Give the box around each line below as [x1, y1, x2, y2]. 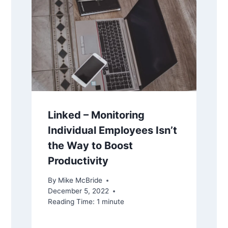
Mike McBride [58, 176, 102, 185]
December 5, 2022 [47, 187, 109, 195]
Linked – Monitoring [47, 108, 145, 121]
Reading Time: [47, 197, 95, 206]
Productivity [47, 154, 108, 167]
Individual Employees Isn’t [47, 124, 177, 136]
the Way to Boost [47, 139, 133, 152]
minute [101, 197, 124, 206]
